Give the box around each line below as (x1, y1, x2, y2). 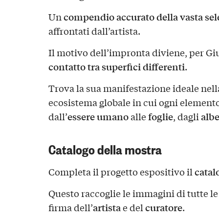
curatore (145, 200, 182, 214)
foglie (148, 109, 173, 124)
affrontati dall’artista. (48, 24, 140, 38)
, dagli (173, 110, 201, 123)
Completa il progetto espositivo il (48, 165, 195, 178)
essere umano (67, 109, 129, 124)
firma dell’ (48, 200, 93, 214)
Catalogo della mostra (48, 139, 162, 157)
